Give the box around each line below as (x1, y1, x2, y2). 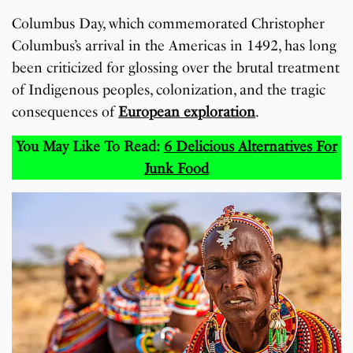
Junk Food (143, 160, 210, 178)
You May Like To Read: (16, 138, 164, 156)
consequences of (12, 103, 119, 121)
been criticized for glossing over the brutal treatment (12, 59, 340, 77)
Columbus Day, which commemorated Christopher (12, 15, 325, 33)
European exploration (118, 103, 256, 121)
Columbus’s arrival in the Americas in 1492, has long (12, 37, 337, 55)
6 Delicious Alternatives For (163, 138, 337, 156)
